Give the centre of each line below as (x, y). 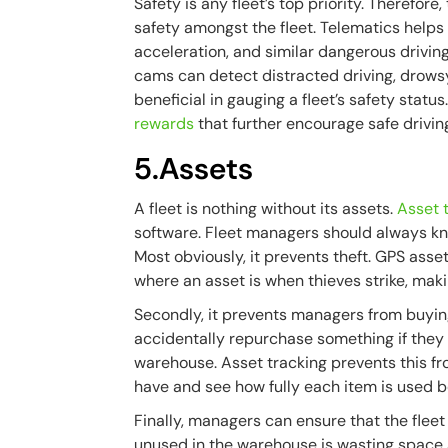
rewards (164, 123)
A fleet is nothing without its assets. (266, 208)
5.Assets (194, 168)
